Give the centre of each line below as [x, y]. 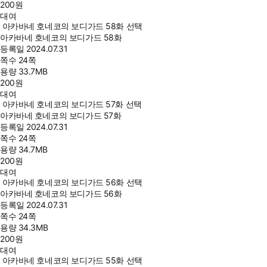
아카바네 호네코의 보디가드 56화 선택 [72, 182]
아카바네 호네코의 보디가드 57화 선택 [72, 104]
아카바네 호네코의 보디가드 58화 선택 [72, 26]
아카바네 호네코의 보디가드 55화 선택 [72, 260]
